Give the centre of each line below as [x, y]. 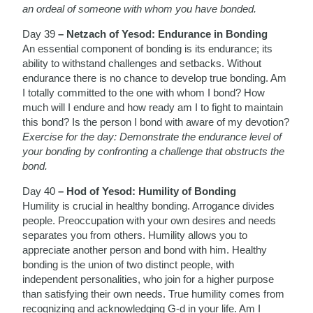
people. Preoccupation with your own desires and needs [150, 220]
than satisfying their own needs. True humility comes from [154, 293]
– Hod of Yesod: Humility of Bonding [146, 191]
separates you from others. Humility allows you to [135, 235]
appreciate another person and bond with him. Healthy [145, 249]
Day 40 [39, 191]
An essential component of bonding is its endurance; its [148, 48]
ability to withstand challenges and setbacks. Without [142, 63]
